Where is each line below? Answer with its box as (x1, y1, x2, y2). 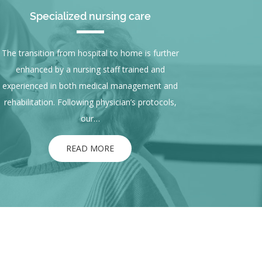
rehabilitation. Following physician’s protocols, (4, 96, 177, 108)
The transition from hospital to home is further (1, 47, 179, 59)
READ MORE (66, 143, 115, 154)
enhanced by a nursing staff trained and (15, 64, 165, 75)
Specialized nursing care (29, 10, 151, 23)
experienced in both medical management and (2, 80, 178, 92)
